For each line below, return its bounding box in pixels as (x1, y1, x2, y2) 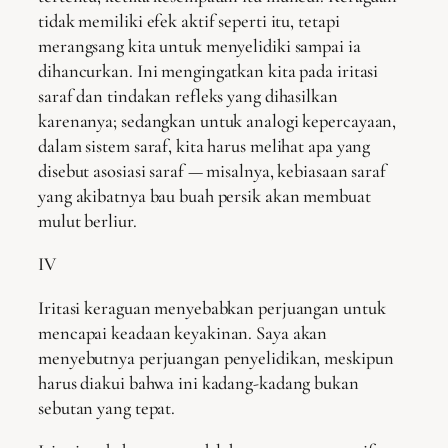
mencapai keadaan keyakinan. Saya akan (38, 321, 328, 344)
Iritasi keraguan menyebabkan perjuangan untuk (38, 296, 386, 319)
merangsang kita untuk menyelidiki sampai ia (38, 34, 361, 57)
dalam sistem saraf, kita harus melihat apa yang (38, 134, 371, 157)
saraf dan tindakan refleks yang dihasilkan (38, 84, 338, 107)
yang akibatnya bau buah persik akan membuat (38, 184, 371, 207)
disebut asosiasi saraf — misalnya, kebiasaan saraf (38, 159, 386, 182)
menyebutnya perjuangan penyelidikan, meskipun (38, 346, 394, 369)
